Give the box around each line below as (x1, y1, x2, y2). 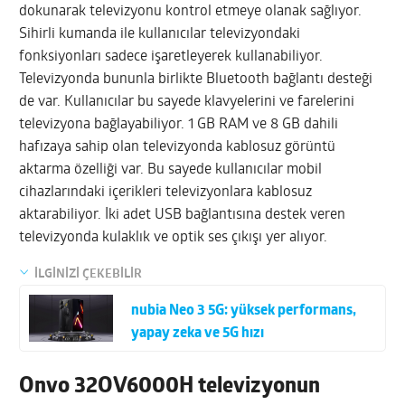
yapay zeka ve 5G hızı (131, 326, 265, 342)
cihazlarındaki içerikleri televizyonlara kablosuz (19, 184, 313, 200)
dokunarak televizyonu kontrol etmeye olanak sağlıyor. (19, 4, 363, 19)
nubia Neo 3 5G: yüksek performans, (131, 304, 357, 319)
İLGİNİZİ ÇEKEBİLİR (34, 267, 143, 281)
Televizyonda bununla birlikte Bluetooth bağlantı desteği (19, 71, 373, 87)
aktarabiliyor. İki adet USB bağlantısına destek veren (19, 207, 346, 222)
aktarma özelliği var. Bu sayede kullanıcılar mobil (19, 162, 323, 177)
